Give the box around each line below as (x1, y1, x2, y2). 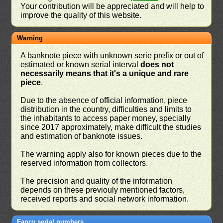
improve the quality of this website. (20, 10, 142, 19)
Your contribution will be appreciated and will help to (20, 1, 205, 10)
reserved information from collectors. (20, 158, 148, 167)
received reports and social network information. (20, 194, 189, 203)
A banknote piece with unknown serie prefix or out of (20, 51, 204, 60)
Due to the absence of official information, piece (20, 96, 188, 105)
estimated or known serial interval (20, 60, 141, 69)
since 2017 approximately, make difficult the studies (20, 122, 202, 131)
